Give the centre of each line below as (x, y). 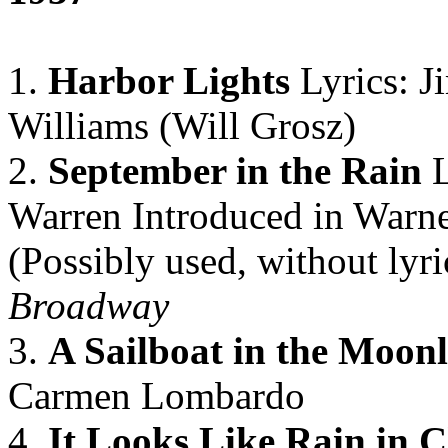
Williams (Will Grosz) (182, 125)
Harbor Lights (169, 80)
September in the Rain (235, 170)
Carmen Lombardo (156, 395)
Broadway (88, 305)
